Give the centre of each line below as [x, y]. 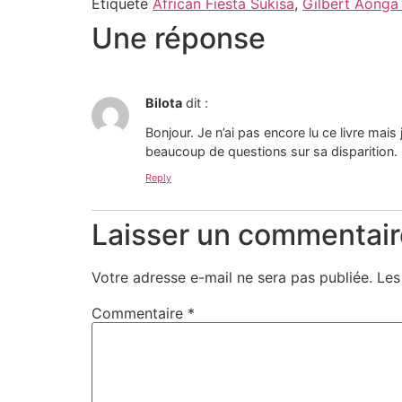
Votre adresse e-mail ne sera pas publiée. [232, 278]
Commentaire [140, 314]
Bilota [164, 103]
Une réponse [179, 39]
